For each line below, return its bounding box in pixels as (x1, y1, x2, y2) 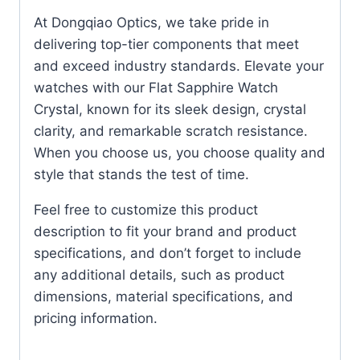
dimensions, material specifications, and (34, 288, 293, 305)
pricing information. (34, 310, 157, 327)
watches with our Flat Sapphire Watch (34, 80, 278, 96)
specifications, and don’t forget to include (34, 245, 301, 262)
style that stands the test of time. (34, 166, 249, 183)
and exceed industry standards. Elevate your (34, 58, 324, 75)
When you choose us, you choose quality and (34, 145, 325, 162)
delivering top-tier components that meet (34, 36, 299, 53)
